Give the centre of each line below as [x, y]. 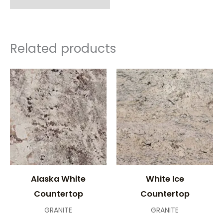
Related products [63, 49]
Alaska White [58, 179]
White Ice [165, 179]
